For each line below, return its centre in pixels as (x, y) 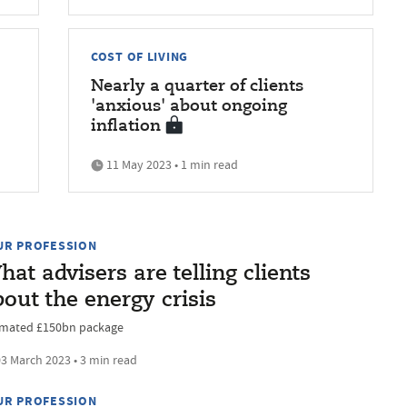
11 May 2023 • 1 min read (171, 164)
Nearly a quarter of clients (197, 86)
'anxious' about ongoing (189, 106)
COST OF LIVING (140, 56)
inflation (126, 126)
